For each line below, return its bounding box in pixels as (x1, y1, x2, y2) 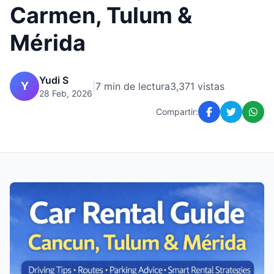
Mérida (10, 29, 86, 56)
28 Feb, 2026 (39, 88, 92, 98)
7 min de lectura (95, 80, 170, 92)
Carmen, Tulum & (10, 2, 192, 29)
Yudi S (39, 74, 68, 86)
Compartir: (156, 106, 198, 117)
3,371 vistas (170, 80, 224, 92)
